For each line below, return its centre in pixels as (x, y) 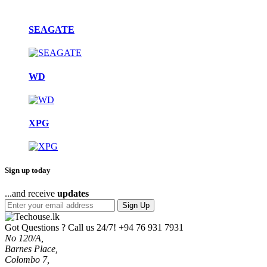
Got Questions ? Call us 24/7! (60, 227)
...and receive (31, 193)
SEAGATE (52, 30)
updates (73, 193)
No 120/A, (24, 238)
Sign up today (28, 170)
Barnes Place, (31, 249)
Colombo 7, (27, 259)
